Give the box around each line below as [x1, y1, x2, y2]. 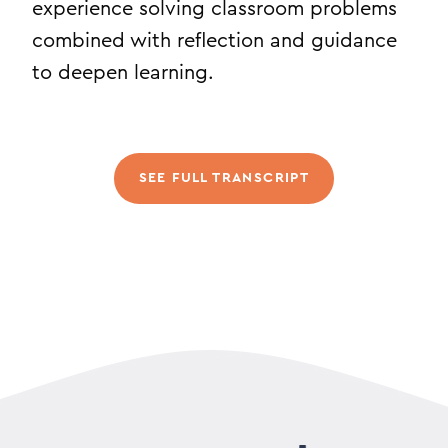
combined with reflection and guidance [32, 31, 397, 51]
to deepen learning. [32, 63, 214, 83]
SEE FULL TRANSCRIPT [138, 171, 310, 185]
